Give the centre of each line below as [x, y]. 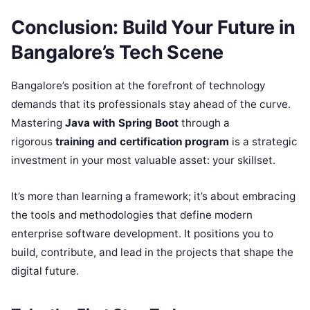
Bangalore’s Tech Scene [118, 52]
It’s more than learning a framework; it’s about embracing [153, 197]
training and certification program [142, 142]
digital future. [45, 271]
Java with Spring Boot [122, 123]
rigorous [33, 142]
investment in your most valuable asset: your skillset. [143, 161]
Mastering [38, 123]
